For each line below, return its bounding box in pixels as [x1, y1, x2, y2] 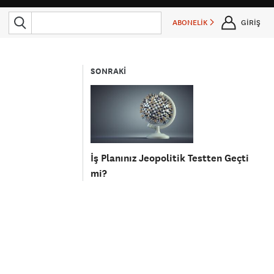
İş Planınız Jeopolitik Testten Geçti [91, 151, 250, 165]
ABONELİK [172, 18, 210, 28]
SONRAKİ [91, 65, 127, 77]
